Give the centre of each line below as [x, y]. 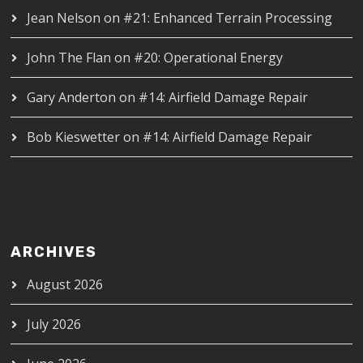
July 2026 [54, 324]
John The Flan [69, 57]
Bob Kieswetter [74, 137]
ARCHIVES [54, 252]
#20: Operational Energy [209, 57]
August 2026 [65, 284]
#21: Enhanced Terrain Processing [228, 17]
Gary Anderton [72, 97]
